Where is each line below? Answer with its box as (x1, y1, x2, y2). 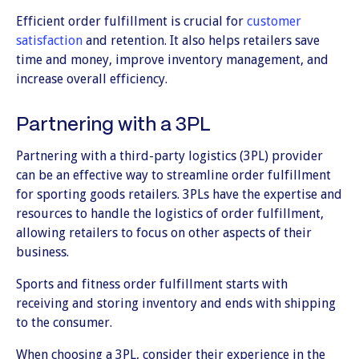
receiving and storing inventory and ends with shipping (16, 296, 336, 311)
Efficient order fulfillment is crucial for (16, 14, 247, 29)
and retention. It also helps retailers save (83, 33, 320, 48)
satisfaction (16, 33, 83, 48)
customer (247, 14, 301, 29)
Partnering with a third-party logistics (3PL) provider (16, 148, 323, 163)
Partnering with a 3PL (16, 116, 211, 135)
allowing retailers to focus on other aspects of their (16, 225, 312, 240)
